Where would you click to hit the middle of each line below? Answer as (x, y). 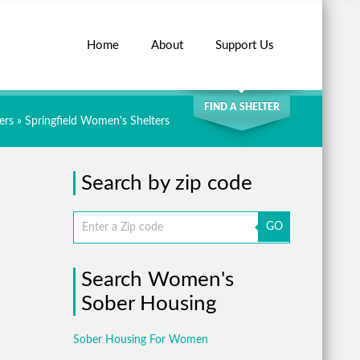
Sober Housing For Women (141, 340)
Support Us (245, 45)
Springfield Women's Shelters (97, 121)
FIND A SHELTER (242, 107)
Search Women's (157, 280)
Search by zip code (167, 183)
